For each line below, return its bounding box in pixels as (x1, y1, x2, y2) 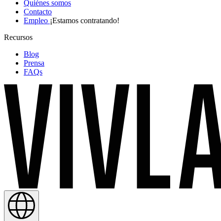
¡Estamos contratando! (50, 16, 119, 25)
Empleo (24, 16, 50, 25)
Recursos (4, 33, 33, 42)
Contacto (24, 7, 52, 16)
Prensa (24, 59, 44, 68)
